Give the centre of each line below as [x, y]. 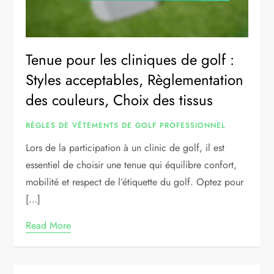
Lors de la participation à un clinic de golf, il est [125, 147]
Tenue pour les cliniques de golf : [130, 59]
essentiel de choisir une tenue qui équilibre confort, [131, 165]
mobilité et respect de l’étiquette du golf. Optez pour [135, 182]
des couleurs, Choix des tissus [120, 100]
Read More [49, 225]
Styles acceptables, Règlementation [135, 80]
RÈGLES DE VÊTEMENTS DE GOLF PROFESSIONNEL [126, 125]
